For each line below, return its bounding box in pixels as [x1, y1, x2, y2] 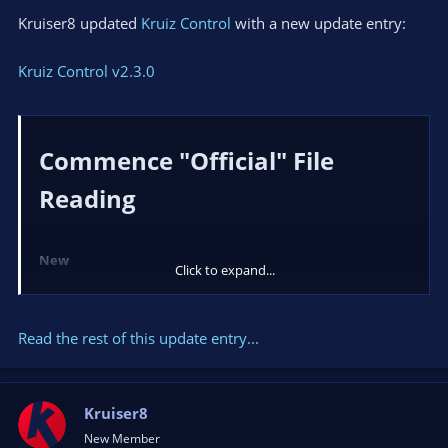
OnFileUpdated [218, 283, 308, 302]
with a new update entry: [231, 13, 406, 34]
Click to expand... [175, 260, 275, 279]
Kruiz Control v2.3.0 [18, 61, 155, 82]
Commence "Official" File [39, 143, 334, 177]
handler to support [99, 283, 218, 302]
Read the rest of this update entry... [18, 328, 259, 349]
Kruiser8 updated [18, 13, 141, 34]
